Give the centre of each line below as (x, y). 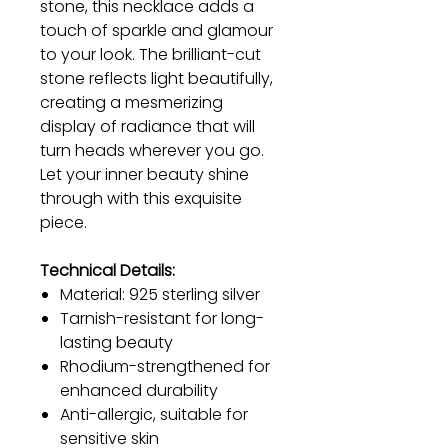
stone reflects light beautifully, (156, 78)
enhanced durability (139, 390)
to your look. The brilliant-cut (150, 54)
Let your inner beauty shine (144, 174)
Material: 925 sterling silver (160, 294)
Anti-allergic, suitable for (154, 414)
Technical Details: (107, 270)
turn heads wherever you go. (152, 150)
